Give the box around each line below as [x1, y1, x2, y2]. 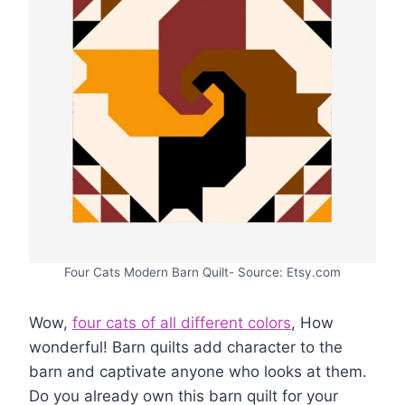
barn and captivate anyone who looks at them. [29, 363, 367, 381]
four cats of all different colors [72, 314, 291, 333]
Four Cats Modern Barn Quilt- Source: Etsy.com [64, 265, 341, 280]
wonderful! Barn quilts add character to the [29, 338, 343, 357]
